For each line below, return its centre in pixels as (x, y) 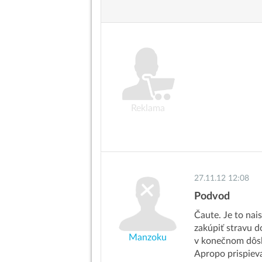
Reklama (148, 108)
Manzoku (148, 237)
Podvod (212, 197)
